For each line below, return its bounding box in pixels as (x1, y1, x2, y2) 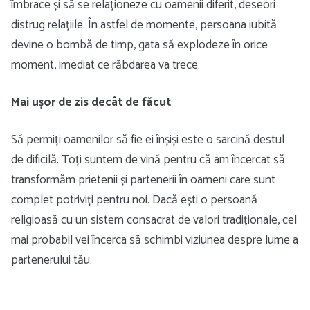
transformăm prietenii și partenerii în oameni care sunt (11, 170, 275, 190)
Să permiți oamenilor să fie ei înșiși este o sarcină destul (11, 129, 284, 150)
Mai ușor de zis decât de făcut (11, 92, 171, 112)
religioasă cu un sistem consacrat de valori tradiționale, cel (11, 210, 297, 230)
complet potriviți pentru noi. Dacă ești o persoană (11, 190, 257, 210)
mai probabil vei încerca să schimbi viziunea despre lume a (11, 230, 298, 250)
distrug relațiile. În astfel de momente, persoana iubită (11, 15, 277, 35)
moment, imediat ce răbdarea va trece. (11, 55, 200, 75)
